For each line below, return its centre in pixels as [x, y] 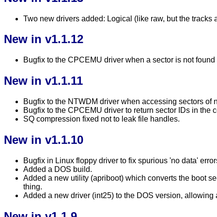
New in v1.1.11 [43, 81]
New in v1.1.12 [44, 39]
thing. [33, 186]
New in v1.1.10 [44, 140]
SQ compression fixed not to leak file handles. [101, 119]
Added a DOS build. [58, 169]
